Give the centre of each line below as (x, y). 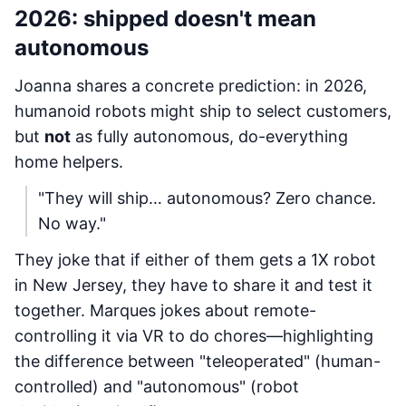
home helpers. (69, 162)
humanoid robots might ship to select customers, (203, 111)
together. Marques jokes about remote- (165, 310)
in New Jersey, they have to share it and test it (193, 285)
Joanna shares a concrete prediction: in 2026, (191, 86)
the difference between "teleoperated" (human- (198, 361)
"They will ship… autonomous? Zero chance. (207, 198)
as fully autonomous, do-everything (209, 136)
